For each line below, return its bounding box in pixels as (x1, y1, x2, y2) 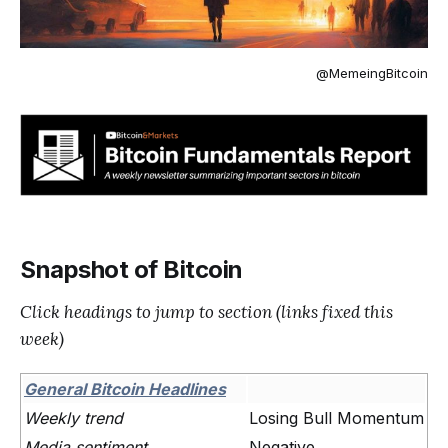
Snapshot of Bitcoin (20, 254, 243, 284)
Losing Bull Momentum (249, 407, 424, 428)
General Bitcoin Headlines (24, 378, 226, 399)
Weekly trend (24, 407, 123, 428)
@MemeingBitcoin (316, 65, 428, 82)
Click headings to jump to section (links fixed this (20, 300, 393, 323)
